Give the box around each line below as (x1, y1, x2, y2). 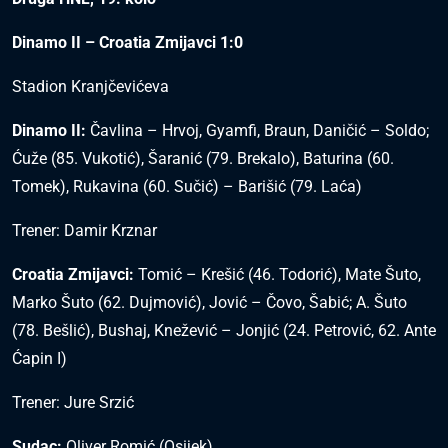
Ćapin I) (12, 349, 67, 369)
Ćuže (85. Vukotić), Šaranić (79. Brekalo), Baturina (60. (12, 149, 394, 169)
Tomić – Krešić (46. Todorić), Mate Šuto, (134, 265, 421, 285)
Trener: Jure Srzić (12, 393, 134, 413)
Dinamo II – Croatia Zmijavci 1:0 (12, 33, 243, 53)
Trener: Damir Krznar (12, 221, 157, 241)
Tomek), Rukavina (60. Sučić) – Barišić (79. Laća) (12, 177, 362, 197)
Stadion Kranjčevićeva (12, 77, 169, 97)
